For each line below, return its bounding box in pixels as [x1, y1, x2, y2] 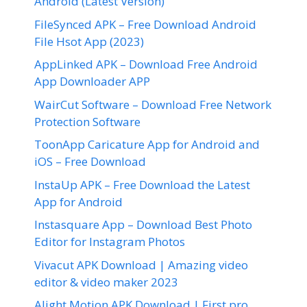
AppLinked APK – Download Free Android [34, 56, 258, 73]
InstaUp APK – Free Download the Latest [34, 176, 250, 193]
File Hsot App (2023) [34, 33, 144, 49]
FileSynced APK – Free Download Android [34, 16, 256, 32]
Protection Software [34, 113, 140, 130]
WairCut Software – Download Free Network [34, 96, 271, 112]
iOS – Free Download [34, 153, 146, 170]
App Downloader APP [34, 73, 150, 90]
